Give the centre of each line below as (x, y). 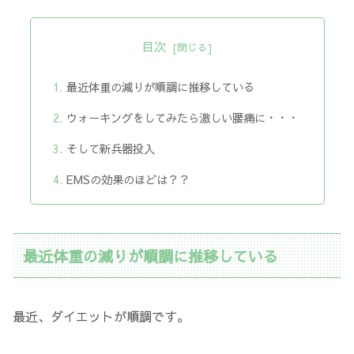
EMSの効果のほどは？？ (128, 179)
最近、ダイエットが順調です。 (101, 316)
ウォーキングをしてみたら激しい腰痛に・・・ (182, 117)
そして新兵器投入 (110, 148)
